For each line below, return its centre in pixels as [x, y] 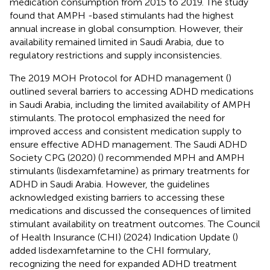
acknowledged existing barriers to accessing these [117, 197]
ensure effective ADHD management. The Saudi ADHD [128, 144]
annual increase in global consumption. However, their [126, 28]
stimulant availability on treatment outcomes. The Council [135, 224]
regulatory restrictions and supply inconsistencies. [116, 55]
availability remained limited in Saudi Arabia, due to [117, 42]
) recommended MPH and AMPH [173, 157]
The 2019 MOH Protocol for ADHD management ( [119, 78]
